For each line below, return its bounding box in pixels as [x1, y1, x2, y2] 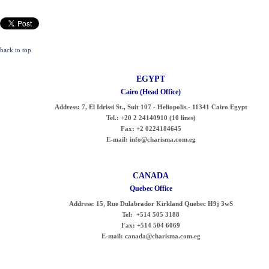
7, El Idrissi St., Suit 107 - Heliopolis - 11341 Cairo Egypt [79, 103, 247, 110]
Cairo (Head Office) [121, 87, 181, 96]
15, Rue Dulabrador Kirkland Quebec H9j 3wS [94, 199, 233, 207]
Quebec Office [129, 184, 172, 193]
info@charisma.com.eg [129, 135, 196, 143]
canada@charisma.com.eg [124, 232, 201, 240]
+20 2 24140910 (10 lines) [118, 113, 196, 121]
